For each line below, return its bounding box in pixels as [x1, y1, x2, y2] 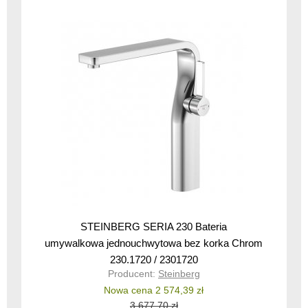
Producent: [107, 268, 158, 280]
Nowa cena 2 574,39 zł [104, 285, 204, 296]
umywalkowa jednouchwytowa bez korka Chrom [45, 237, 263, 250]
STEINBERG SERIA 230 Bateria [80, 221, 228, 233]
